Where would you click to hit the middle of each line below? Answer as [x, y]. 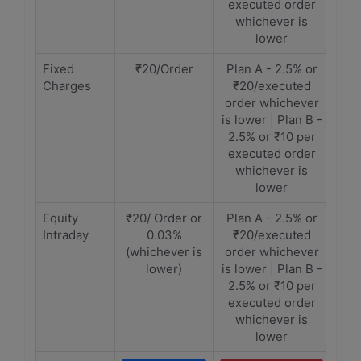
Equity [60, 218]
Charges [67, 86]
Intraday [66, 235]
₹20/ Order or [164, 218]
